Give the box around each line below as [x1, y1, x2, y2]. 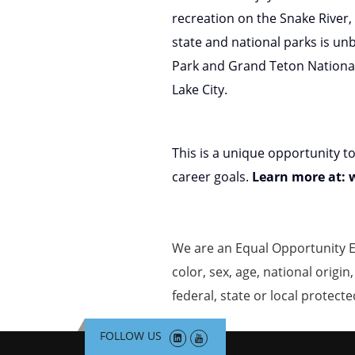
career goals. [172, 168, 252, 185]
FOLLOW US [99, 328, 162, 343]
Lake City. [172, 81, 227, 98]
